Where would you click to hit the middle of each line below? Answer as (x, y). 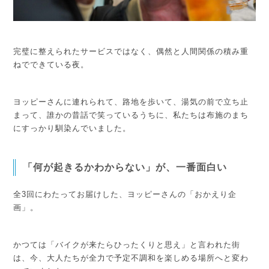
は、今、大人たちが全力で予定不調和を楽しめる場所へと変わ (131, 258)
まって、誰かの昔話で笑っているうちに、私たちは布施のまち (131, 115)
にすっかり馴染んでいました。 (72, 128)
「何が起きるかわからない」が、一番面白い (125, 167)
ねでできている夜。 (51, 64)
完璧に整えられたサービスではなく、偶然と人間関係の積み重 (131, 51)
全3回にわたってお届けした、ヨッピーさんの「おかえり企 (125, 194)
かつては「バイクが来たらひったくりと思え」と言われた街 (127, 244)
